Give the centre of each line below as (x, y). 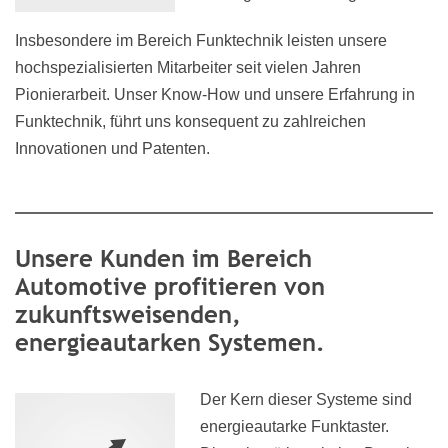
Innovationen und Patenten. (112, 148)
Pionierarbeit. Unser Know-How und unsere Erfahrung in (215, 94)
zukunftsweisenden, (128, 314)
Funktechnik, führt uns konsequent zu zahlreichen (190, 121)
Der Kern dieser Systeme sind (306, 399)
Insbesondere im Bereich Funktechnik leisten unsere (201, 40)
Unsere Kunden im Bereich (163, 258)
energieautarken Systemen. (170, 342)
